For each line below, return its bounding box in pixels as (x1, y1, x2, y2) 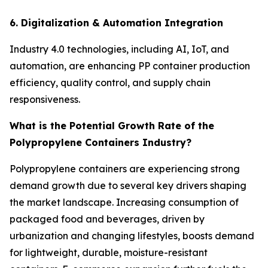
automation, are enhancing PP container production (10, 59, 250, 72)
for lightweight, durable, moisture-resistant (10, 246, 208, 258)
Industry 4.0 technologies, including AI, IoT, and (10, 42, 229, 55)
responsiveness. (10, 93, 80, 105)
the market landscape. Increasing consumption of (10, 196, 239, 208)
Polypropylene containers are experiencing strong (10, 162, 240, 175)
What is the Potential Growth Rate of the (10, 119, 214, 132)
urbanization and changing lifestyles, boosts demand (10, 229, 254, 242)
